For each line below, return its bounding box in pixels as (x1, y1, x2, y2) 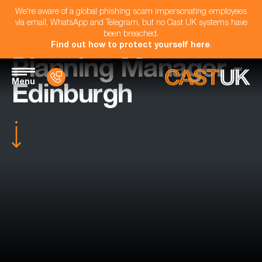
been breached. (104, 30, 158, 39)
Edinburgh (12, 84, 132, 110)
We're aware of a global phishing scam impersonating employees (15, 8, 247, 16)
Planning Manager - (12, 58, 242, 84)
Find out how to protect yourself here (50, 42, 210, 50)
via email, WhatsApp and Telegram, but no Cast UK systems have (15, 19, 247, 27)
